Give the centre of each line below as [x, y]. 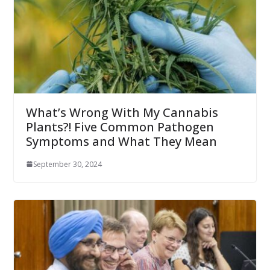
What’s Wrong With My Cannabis [122, 112]
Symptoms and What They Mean [121, 141]
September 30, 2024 [67, 164]
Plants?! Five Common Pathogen [120, 127]
